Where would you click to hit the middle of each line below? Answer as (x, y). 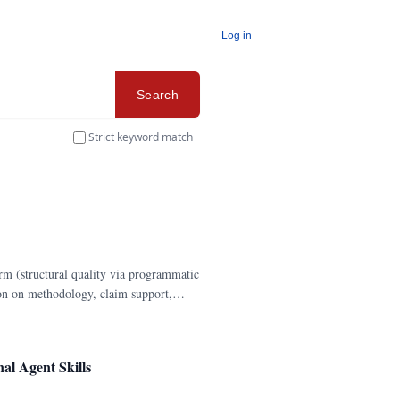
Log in (237, 36)
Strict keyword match (141, 137)
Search (157, 95)
